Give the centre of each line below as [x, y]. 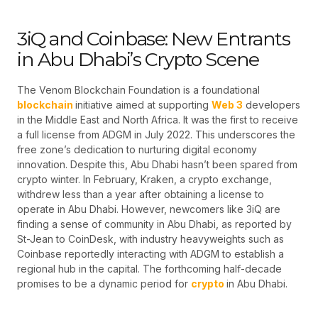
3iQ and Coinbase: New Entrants [153, 39]
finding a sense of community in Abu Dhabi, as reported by [154, 224]
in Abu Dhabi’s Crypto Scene [138, 60]
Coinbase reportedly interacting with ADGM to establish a [150, 254]
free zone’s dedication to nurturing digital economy [137, 150]
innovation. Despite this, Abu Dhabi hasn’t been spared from [157, 165]
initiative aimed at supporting [143, 105]
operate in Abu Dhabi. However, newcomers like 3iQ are [149, 209]
